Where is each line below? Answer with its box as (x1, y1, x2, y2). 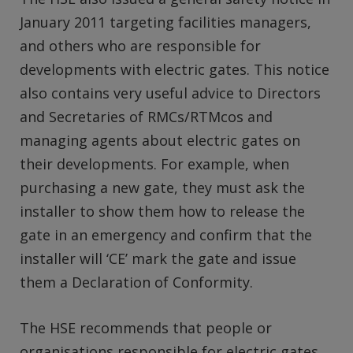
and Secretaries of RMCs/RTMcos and (20, 107, 273, 127)
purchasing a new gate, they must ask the (20, 178, 305, 198)
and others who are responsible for (20, 36, 261, 56)
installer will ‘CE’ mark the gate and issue (20, 249, 296, 269)
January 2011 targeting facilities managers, (20, 13, 311, 32)
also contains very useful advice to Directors (20, 84, 321, 103)
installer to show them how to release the (20, 202, 305, 221)
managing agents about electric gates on (20, 131, 300, 150)
